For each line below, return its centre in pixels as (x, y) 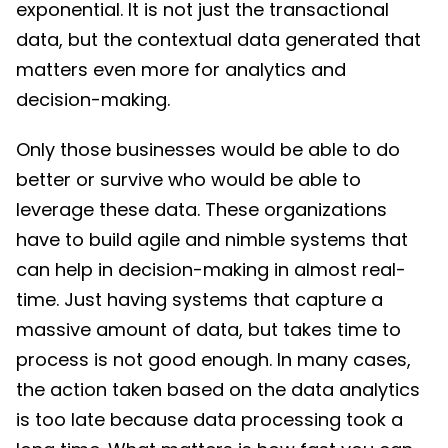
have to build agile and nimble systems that (212, 239)
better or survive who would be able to (188, 179)
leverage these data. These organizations (201, 209)
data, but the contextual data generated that (218, 39)
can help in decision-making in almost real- (211, 269)
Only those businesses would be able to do (208, 149)
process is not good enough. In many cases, (213, 359)
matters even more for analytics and (181, 69)
